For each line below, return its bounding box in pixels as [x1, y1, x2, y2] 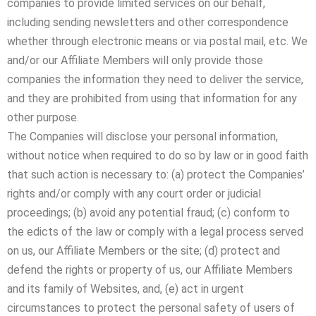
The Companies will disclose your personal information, [7, 130, 278, 143]
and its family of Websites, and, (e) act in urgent [7, 282, 244, 296]
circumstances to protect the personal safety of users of [7, 301, 295, 315]
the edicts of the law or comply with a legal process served [7, 225, 303, 238]
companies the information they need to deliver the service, [7, 73, 303, 86]
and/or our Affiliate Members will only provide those [7, 54, 263, 67]
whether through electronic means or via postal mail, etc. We [7, 35, 308, 48]
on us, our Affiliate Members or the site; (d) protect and [7, 244, 280, 257]
